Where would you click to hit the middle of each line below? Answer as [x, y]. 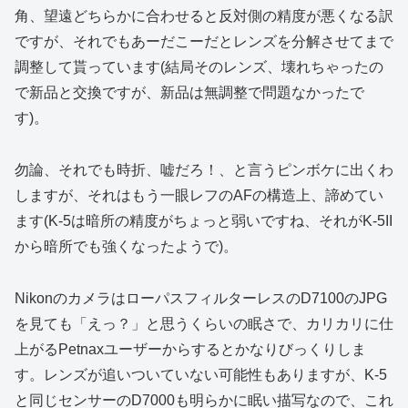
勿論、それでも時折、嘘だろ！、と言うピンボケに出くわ [204, 169]
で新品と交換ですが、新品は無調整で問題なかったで [189, 93]
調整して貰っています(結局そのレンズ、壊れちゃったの [199, 67]
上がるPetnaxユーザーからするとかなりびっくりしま [190, 349]
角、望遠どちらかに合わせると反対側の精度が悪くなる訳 [204, 16]
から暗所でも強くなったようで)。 [126, 246]
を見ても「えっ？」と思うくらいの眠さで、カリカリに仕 [204, 323]
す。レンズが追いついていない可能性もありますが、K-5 [201, 374]
